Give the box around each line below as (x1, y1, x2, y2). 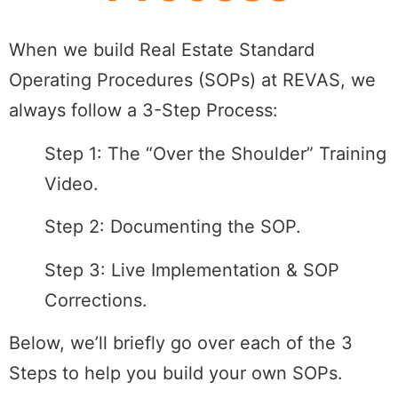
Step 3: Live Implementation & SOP (44, 259, 339, 281)
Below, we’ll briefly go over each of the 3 (9, 331, 353, 354)
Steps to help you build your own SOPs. (9, 362, 343, 384)
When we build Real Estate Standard (9, 39, 314, 61)
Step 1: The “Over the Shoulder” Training (44, 142, 386, 164)
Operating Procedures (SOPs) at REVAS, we (9, 69, 376, 92)
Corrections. (44, 289, 147, 311)
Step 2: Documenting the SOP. (44, 216, 301, 238)
